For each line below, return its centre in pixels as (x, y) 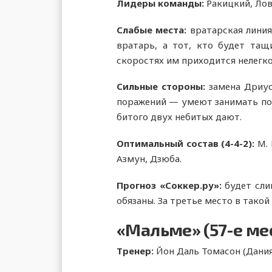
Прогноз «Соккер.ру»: (169, 185)
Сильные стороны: (161, 87)
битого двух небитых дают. (179, 117)
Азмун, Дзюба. (149, 158)
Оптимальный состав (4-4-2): (187, 143)
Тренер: (136, 251)
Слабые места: (153, 29)
